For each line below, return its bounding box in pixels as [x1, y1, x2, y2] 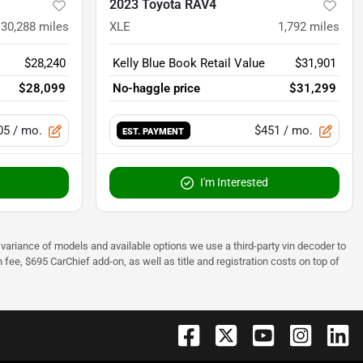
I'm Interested [200, 175, 268, 189]
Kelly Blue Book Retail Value [113, 55, 265, 70]
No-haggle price [113, 80, 200, 96]
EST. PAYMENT [122, 125, 185, 137]
